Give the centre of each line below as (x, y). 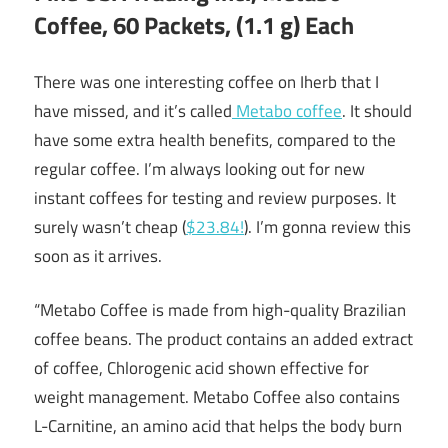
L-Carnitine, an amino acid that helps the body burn (218, 426)
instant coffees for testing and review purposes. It (215, 197)
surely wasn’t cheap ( (110, 226)
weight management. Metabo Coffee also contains (217, 397)
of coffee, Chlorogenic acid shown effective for (201, 368)
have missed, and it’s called (133, 110)
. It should (377, 110)
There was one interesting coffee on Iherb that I (206, 81)
